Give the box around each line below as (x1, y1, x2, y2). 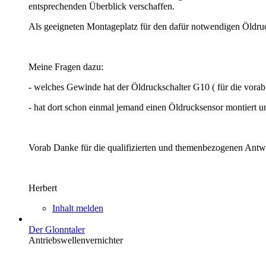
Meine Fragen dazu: (28, 61, 103, 72)
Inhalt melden (52, 202, 103, 213)
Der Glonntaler (28, 224, 85, 235)
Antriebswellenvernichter (28, 235, 123, 245)
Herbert (28, 182, 57, 193)
